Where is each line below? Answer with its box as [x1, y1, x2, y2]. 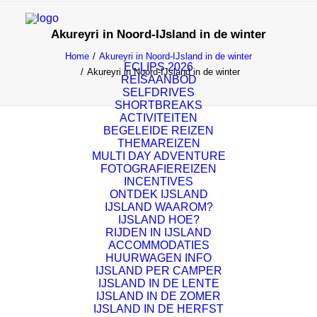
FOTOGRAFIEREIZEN [100, 163, 217, 175]
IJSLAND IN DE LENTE [98, 277, 219, 289]
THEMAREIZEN [117, 137, 200, 149]
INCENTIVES [124, 175, 193, 188]
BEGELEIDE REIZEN [103, 125, 214, 137]
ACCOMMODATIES [108, 239, 209, 251]
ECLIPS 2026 [124, 61, 193, 73]
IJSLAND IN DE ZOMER [96, 290, 221, 302]
